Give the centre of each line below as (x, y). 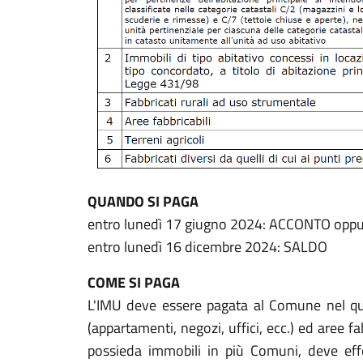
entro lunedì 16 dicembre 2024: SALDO (207, 247)
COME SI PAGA (134, 282)
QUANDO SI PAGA (143, 201)
